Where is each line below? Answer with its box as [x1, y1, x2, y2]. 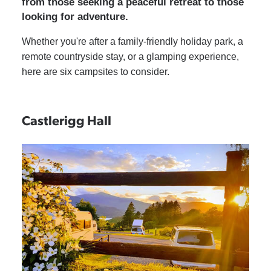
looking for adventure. [21, 10, 128, 22]
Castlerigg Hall [21, 111, 111, 128]
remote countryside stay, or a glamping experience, [21, 51, 239, 62]
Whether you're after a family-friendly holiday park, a [21, 36, 243, 47]
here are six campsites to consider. [21, 66, 169, 77]
